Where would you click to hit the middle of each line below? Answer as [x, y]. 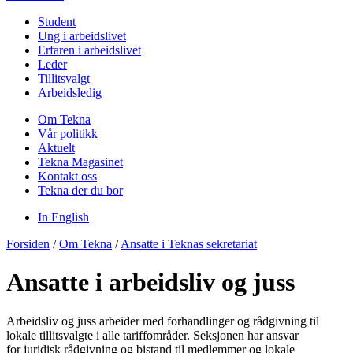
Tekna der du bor [80, 190]
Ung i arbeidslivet [82, 35]
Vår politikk [68, 133]
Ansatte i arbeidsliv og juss [150, 282]
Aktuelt [56, 147]
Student [57, 21]
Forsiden [28, 243]
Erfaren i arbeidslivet [89, 50]
